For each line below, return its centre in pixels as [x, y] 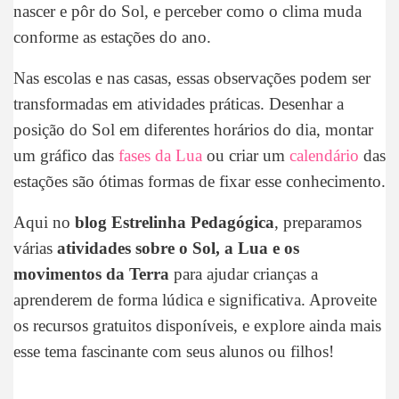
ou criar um [246, 156]
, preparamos [318, 223]
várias [35, 248]
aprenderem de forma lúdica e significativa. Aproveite [195, 300]
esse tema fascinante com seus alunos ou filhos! [174, 352]
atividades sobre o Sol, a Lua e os [178, 248]
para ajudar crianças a [244, 274]
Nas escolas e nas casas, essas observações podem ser [192, 78]
